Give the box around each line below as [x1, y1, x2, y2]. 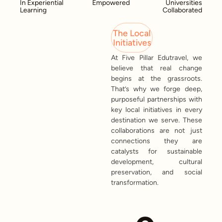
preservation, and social [111, 168, 202, 177]
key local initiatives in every [111, 106, 202, 114]
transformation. [111, 178, 159, 187]
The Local [113, 28, 151, 39]
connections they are [111, 137, 202, 146]
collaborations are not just [111, 126, 202, 135]
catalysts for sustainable [111, 147, 202, 156]
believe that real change [111, 64, 202, 73]
